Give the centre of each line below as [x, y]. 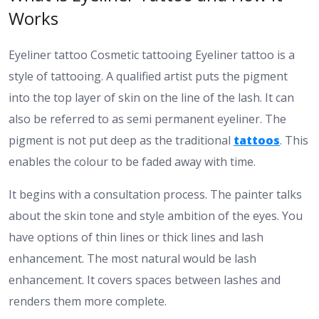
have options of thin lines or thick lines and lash [136, 237]
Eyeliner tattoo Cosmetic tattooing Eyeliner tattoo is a [152, 55]
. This [294, 141]
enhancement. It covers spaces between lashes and [145, 280]
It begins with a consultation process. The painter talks [155, 195]
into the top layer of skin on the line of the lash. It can [151, 98]
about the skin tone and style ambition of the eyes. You [156, 216]
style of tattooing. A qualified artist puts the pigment [148, 77]
